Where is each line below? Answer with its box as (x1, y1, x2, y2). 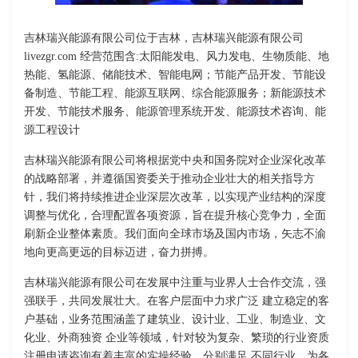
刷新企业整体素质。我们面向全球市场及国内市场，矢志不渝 (24, 228, 326, 241)
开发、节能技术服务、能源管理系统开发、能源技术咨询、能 (24, 105, 326, 118)
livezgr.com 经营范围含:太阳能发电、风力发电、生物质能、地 (24, 50, 329, 63)
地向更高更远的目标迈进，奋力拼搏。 (24, 246, 214, 259)
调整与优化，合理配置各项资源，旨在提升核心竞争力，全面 (24, 209, 326, 222)
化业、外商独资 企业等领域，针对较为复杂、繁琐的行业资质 (24, 332, 329, 344)
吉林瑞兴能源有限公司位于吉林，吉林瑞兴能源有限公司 (24, 32, 304, 45)
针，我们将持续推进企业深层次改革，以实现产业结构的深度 (24, 191, 326, 204)
